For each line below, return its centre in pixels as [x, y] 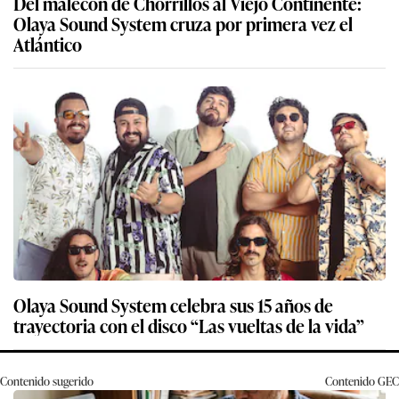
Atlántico [48, 44]
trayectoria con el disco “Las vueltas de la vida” [189, 326]
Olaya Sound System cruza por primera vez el [183, 24]
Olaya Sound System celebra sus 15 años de [173, 305]
